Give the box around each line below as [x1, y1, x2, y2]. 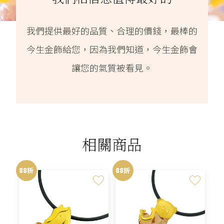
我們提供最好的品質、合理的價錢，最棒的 [26, 23, 197, 37]
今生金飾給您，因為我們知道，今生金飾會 [26, 42, 197, 55]
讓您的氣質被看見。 [71, 60, 152, 74]
